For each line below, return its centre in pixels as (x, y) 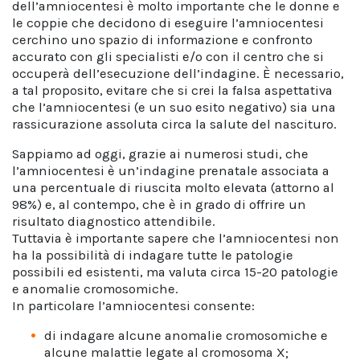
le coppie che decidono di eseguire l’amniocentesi (168, 23)
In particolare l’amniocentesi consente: (133, 306)
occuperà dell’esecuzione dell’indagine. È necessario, (178, 74)
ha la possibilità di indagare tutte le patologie (153, 255)
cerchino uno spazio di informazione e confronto (162, 40)
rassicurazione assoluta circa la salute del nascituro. (174, 124)
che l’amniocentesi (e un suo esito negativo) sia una (174, 107)
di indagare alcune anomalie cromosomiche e (186, 335)
